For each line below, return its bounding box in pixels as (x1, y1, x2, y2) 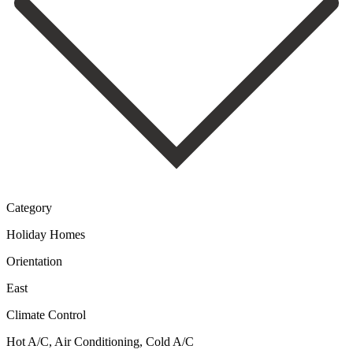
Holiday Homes (6, 227, 85, 241)
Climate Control (6, 307, 86, 321)
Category (6, 200, 52, 214)
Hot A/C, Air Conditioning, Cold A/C (6, 334, 194, 348)
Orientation (6, 254, 62, 268)
